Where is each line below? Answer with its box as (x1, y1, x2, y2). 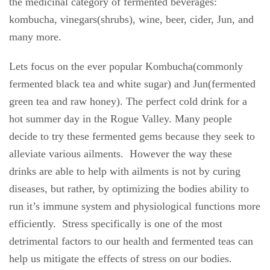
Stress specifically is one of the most (62, 218, 222, 230)
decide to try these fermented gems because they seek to (9, 130, 255, 142)
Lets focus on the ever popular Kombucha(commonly (9, 60, 243, 72)
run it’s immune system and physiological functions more (9, 200, 260, 212)
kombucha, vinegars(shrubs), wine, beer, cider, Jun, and (9, 13, 254, 25)
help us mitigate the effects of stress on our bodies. (9, 253, 232, 265)
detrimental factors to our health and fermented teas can (9, 235, 253, 247)
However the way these (130, 148, 232, 160)
